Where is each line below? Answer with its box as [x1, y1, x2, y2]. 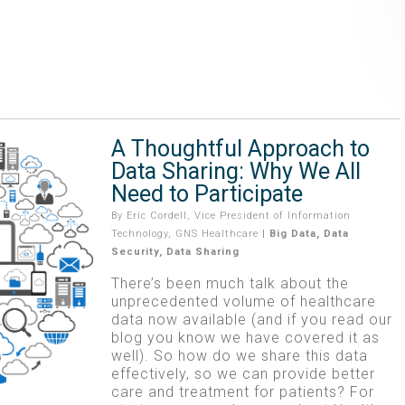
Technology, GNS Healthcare [110, 227, 259, 240]
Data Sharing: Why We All [110, 157, 361, 184]
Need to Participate [110, 180, 303, 207]
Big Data [268, 227, 316, 240]
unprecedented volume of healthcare [110, 292, 376, 310]
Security [110, 245, 159, 258]
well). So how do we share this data [110, 346, 368, 364]
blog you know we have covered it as [110, 328, 380, 346]
